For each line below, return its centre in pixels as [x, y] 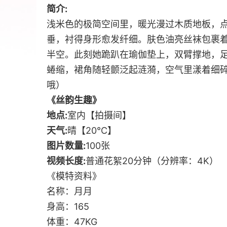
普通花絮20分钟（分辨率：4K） [152, 161]
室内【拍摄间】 [99, 115]
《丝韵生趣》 [74, 100]
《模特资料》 [74, 176]
